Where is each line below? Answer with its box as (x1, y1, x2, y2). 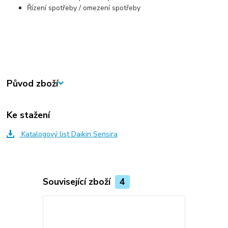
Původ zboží (7, 77, 59, 90)
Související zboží (42, 175, 113, 188)
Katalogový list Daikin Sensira (19, 129, 118, 139)
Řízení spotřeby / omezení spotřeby (27, 3, 141, 13)
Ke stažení (7, 108, 50, 121)
